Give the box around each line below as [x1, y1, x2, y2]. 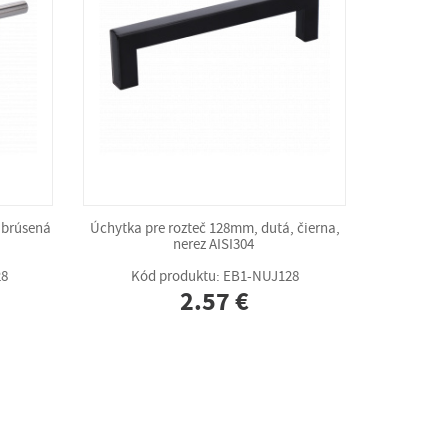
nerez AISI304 [172, 234, 257, 254]
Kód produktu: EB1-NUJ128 [130, 266, 299, 286]
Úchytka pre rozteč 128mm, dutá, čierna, [89, 218, 340, 238]
